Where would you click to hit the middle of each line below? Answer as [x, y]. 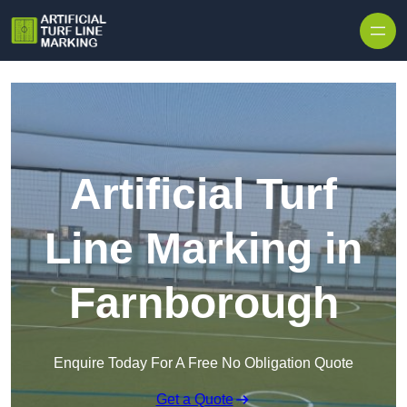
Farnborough [203, 303]
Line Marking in [203, 249]
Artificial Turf [203, 194]
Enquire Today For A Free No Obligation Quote [203, 363]
